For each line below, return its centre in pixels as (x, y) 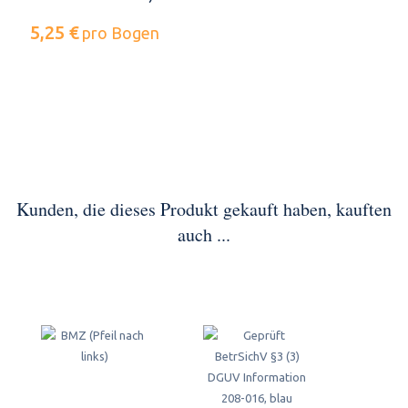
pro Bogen (121, 32)
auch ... (204, 234)
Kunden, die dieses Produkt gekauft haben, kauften (204, 209)
